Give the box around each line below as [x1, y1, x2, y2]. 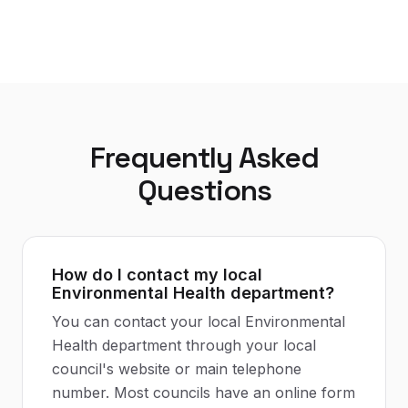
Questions [137, 172, 271, 209]
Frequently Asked [89, 139, 319, 176]
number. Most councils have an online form [52, 383, 355, 402]
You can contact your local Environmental [52, 312, 345, 331]
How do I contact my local [52, 265, 262, 284]
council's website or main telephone [52, 360, 301, 378]
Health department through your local [52, 336, 316, 354]
